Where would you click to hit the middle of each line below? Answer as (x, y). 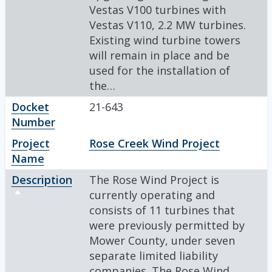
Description (42, 179)
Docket (30, 107)
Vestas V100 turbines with (157, 9)
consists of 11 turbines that (162, 210)
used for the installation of (159, 70)
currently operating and (152, 195)
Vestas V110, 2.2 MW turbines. (167, 25)
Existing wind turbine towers (165, 40)
